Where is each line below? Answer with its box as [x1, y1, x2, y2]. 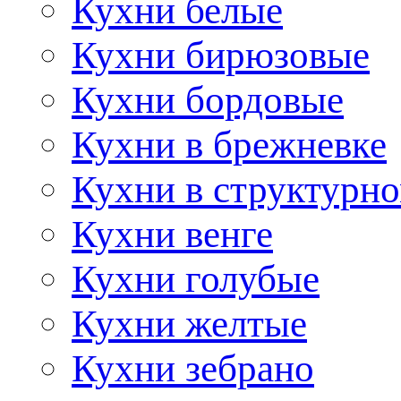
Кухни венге [72, 211, 273, 255]
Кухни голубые [72, 256, 320, 300]
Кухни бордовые [72, 77, 344, 121]
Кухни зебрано [72, 346, 314, 389]
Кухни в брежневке [72, 122, 387, 166]
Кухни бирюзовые [72, 32, 370, 76]
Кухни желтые [72, 301, 307, 345]
